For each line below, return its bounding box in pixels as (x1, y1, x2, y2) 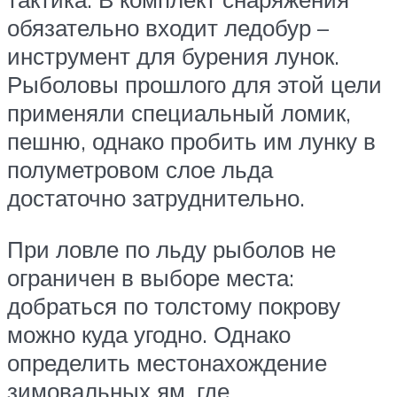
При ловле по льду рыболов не (7, 234, 336, 263)
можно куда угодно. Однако (7, 319, 291, 348)
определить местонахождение (7, 347, 327, 377)
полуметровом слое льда (7, 155, 273, 184)
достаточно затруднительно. (7, 183, 305, 213)
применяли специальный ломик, (7, 98, 351, 128)
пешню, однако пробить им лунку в (7, 127, 376, 156)
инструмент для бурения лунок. (7, 42, 339, 71)
